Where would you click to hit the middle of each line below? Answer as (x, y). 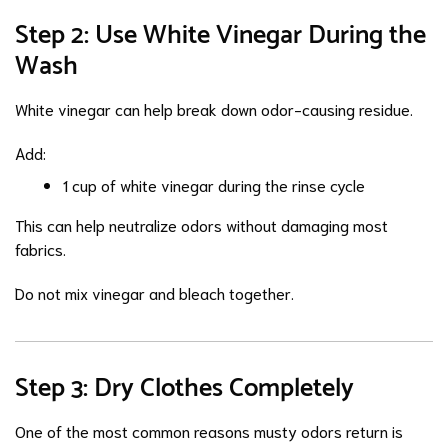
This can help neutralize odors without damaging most (201, 224)
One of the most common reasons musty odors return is (209, 430)
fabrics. (40, 248)
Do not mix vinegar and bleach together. (154, 292)
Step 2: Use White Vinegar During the (220, 35)
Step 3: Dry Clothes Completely (184, 388)
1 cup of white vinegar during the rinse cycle (214, 184)
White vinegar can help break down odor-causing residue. (214, 108)
